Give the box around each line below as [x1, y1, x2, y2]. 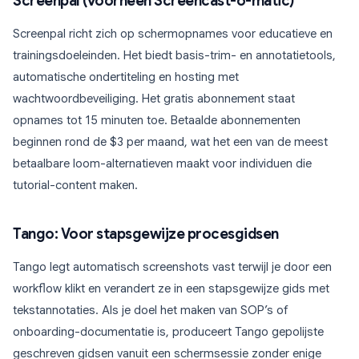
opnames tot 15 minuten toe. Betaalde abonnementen [13, 113, 301, 127]
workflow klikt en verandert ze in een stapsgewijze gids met [13, 281, 329, 296]
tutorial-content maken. [13, 178, 138, 192]
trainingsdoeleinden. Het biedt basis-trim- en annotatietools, [13, 48, 336, 63]
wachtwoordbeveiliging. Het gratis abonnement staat [13, 91, 295, 106]
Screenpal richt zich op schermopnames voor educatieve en [13, 26, 333, 41]
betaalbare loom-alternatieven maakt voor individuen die [13, 156, 312, 171]
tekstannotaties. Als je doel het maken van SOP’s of [13, 303, 288, 317]
